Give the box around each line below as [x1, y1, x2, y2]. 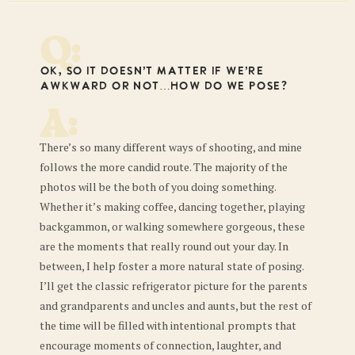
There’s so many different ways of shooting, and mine [40, 139, 302, 155]
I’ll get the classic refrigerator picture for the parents [40, 278, 307, 294]
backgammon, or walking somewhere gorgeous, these [40, 219, 305, 235]
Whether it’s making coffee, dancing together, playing [40, 199, 305, 215]
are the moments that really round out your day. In [40, 239, 288, 254]
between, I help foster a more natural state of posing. [40, 258, 303, 274]
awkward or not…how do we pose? [40, 80, 287, 94]
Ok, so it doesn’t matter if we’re [40, 65, 264, 79]
